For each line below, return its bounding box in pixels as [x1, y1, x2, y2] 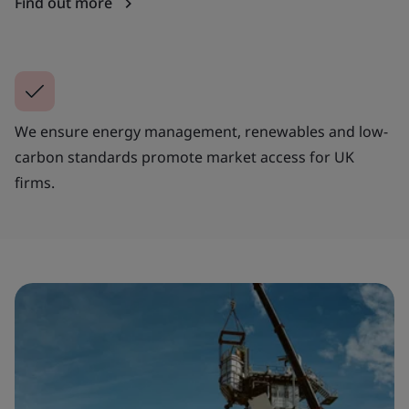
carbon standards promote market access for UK [15, 147, 354, 167]
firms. [15, 173, 55, 193]
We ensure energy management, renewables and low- [15, 121, 388, 142]
